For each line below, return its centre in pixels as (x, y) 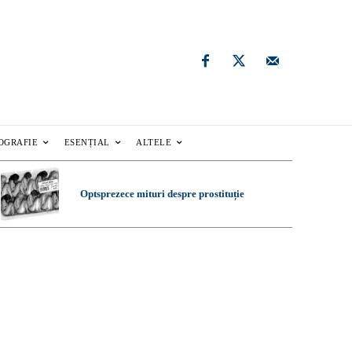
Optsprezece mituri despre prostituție (162, 194)
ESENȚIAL (87, 143)
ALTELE (154, 143)
